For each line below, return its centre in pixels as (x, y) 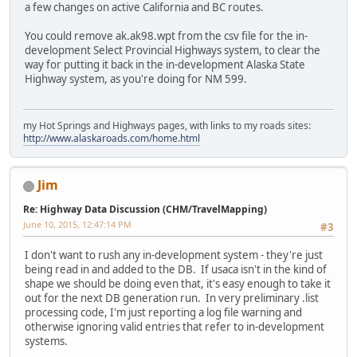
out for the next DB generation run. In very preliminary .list (172, 298)
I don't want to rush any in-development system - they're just (174, 255)
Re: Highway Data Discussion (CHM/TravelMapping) (145, 210)
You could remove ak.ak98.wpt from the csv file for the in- (166, 36)
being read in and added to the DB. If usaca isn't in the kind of (176, 269)
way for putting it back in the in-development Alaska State (165, 65)
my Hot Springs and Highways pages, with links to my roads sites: (167, 126)
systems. (46, 341)
